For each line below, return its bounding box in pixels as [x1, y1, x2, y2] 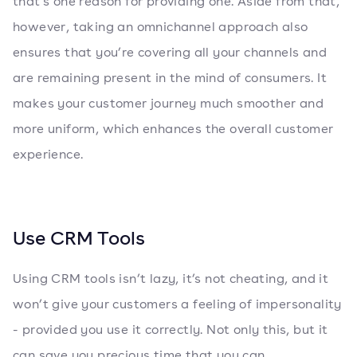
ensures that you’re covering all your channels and [13, 44, 327, 61]
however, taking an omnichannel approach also [13, 18, 308, 35]
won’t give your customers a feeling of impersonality [13, 296, 342, 312]
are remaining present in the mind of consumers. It [13, 69, 327, 86]
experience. [13, 146, 84, 163]
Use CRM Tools [13, 225, 145, 250]
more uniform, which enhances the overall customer [13, 120, 334, 137]
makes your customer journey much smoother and [13, 95, 324, 112]
